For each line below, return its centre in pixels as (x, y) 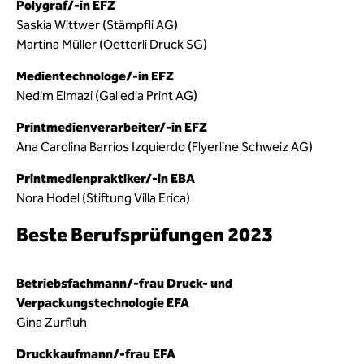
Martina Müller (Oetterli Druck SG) (112, 44)
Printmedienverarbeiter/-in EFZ (112, 127)
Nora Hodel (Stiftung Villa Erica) (103, 198)
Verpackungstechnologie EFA (103, 303)
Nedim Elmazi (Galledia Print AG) (107, 95)
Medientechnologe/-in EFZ (95, 76)
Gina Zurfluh (52, 322)
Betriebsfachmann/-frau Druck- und (124, 283)
